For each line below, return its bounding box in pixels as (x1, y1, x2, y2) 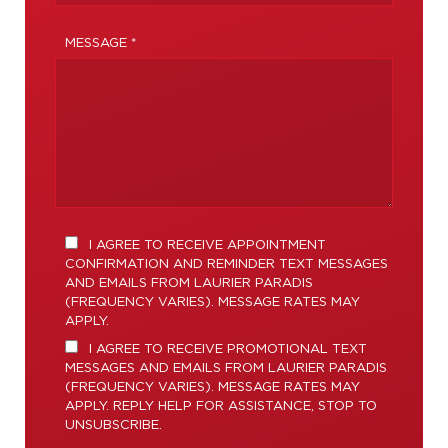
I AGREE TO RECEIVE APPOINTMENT (85, 238, 326, 252)
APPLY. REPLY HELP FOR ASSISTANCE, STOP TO (65, 399, 377, 413)
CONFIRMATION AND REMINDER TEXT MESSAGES (65, 257, 388, 271)
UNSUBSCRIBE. (65, 418, 162, 432)
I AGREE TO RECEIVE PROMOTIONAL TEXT (85, 342, 367, 356)
